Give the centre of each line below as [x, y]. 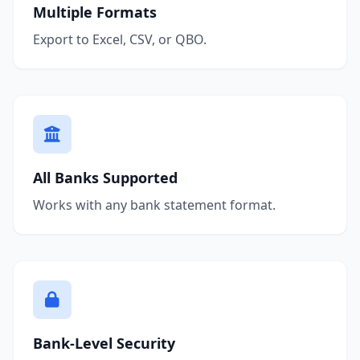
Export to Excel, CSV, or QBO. [120, 39]
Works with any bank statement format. [154, 205]
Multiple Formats [95, 12]
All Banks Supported [105, 177]
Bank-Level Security [104, 343]
